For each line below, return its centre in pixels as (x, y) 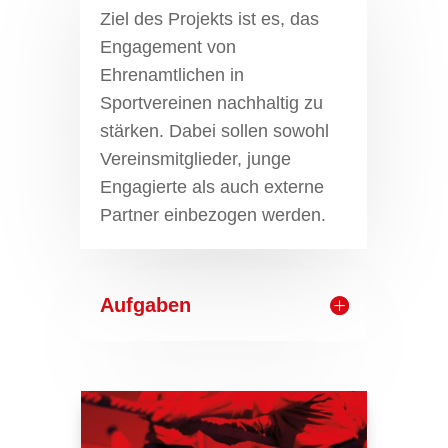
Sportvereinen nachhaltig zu (211, 102)
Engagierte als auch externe (211, 186)
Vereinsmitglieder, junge (195, 158)
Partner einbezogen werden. (212, 214)
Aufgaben (145, 304)
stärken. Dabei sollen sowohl (214, 130)
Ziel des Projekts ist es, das (209, 18)
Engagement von (167, 46)
